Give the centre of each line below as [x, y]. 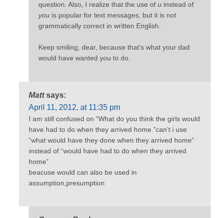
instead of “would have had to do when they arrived [108, 151]
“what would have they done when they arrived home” [111, 140]
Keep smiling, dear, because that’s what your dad [114, 47]
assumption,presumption [67, 183]
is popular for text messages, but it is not [113, 15]
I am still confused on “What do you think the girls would [114, 118]
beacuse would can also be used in [83, 172]
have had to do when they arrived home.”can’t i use [108, 129]
